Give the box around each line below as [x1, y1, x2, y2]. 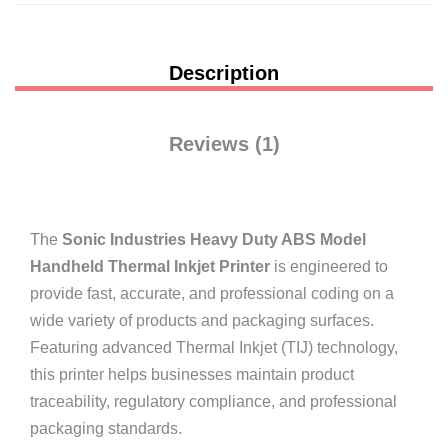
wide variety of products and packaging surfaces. [30, 312, 374, 329]
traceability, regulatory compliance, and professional [30, 393, 397, 410]
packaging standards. [30, 420, 182, 437]
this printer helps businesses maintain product [30, 366, 354, 383]
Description [169, 62, 279, 84]
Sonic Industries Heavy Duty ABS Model [62, 231, 366, 248]
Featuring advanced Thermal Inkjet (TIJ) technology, [30, 339, 398, 356]
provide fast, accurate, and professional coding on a [30, 285, 394, 302]
